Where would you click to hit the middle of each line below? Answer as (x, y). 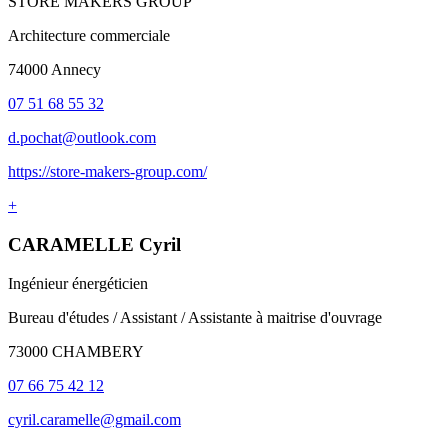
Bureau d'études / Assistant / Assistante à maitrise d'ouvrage (195, 317)
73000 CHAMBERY (76, 351)
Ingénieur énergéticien (78, 283)
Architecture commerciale (89, 36)
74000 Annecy (54, 70)
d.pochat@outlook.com (82, 138)
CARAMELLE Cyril (94, 244)
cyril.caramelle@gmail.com (94, 419)
